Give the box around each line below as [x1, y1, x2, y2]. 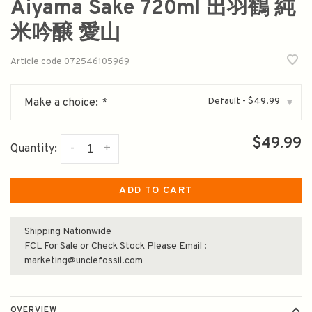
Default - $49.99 [208, 95, 280, 108]
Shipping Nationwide [24, 226, 111, 238]
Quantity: [10, 142, 57, 157]
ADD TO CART [119, 185, 193, 197]
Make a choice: [24, 96, 101, 111]
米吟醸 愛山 [10, 21, 120, 47]
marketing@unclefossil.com [24, 255, 143, 267]
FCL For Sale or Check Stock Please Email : [24, 240, 207, 253]
